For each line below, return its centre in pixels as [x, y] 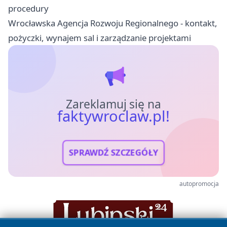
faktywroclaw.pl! [113, 116]
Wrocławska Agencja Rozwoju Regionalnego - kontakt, [113, 23]
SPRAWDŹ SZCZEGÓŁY [113, 153]
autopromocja [199, 183]
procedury [28, 8]
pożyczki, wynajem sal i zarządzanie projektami [100, 37]
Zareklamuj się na [113, 104]
